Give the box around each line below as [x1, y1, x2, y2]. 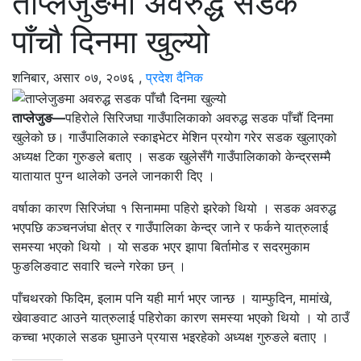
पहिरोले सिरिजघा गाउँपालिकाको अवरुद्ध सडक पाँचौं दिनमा [65, 109, 334, 126]
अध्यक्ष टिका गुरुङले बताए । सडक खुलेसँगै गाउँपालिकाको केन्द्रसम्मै [12, 147, 330, 164]
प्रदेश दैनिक [146, 69, 203, 86]
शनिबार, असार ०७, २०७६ [12, 69, 135, 86]
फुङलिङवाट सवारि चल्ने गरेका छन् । [12, 257, 186, 274]
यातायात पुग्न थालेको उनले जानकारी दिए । [12, 167, 215, 184]
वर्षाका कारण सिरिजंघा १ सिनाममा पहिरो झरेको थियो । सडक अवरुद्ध [12, 199, 336, 216]
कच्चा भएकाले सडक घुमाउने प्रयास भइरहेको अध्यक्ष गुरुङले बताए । [12, 328, 329, 345]
